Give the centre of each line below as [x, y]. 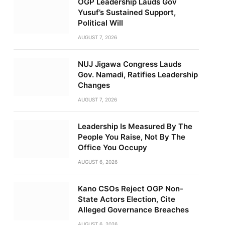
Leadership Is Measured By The [135, 126]
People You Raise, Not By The [131, 137]
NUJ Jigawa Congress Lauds [129, 64]
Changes [94, 85]
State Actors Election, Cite [126, 199]
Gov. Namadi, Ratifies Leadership [138, 75]
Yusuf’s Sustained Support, [127, 12]
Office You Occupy [112, 147]
